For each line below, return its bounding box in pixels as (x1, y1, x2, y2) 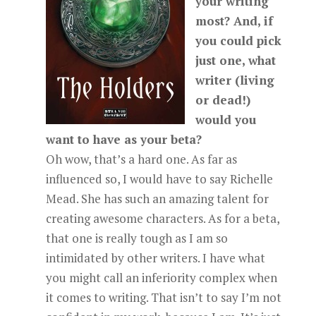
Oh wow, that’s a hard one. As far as (45, 151, 237, 167)
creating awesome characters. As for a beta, (45, 210, 279, 226)
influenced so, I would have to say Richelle (45, 171, 273, 187)
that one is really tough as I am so (45, 230, 228, 246)
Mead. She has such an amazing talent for (45, 190, 269, 207)
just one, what (195, 52, 276, 68)
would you (195, 111, 256, 128)
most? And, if (195, 13, 273, 29)
